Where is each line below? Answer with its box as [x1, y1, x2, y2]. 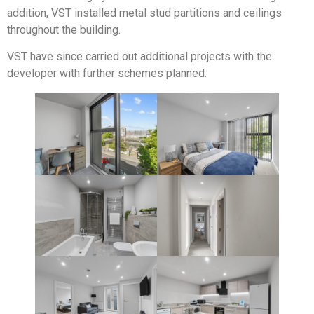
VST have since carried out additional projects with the [7, 50, 272, 64]
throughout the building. [7, 23, 121, 36]
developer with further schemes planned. [7, 67, 207, 81]
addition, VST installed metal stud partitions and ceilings [7, 6, 282, 20]
